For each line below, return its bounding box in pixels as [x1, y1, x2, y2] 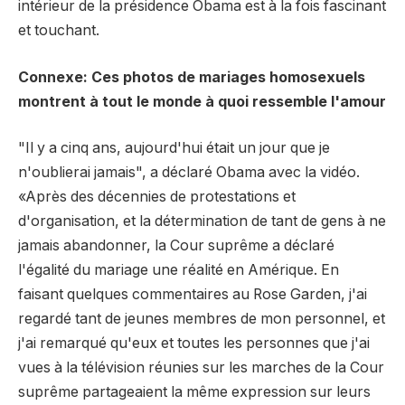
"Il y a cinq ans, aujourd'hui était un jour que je [18, 139, 330, 157]
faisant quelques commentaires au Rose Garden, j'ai [18, 286, 367, 304]
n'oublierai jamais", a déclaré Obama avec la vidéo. [18, 164, 360, 182]
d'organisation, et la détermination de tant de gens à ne [18, 212, 386, 231]
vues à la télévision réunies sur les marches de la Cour [18, 359, 384, 377]
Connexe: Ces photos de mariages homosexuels [18, 68, 365, 86]
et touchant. [18, 22, 99, 39]
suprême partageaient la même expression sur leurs [18, 383, 371, 401]
